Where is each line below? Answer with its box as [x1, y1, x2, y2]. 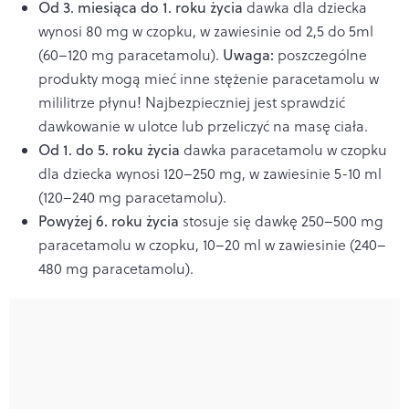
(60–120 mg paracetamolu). [38, 44, 219, 65]
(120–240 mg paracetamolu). [38, 186, 226, 207]
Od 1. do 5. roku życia [38, 139, 184, 160]
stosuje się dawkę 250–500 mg [183, 210, 383, 231]
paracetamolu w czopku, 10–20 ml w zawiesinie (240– [38, 234, 386, 255]
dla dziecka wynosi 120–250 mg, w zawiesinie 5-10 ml [38, 163, 382, 184]
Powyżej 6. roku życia [38, 210, 183, 231]
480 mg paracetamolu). [38, 257, 194, 278]
